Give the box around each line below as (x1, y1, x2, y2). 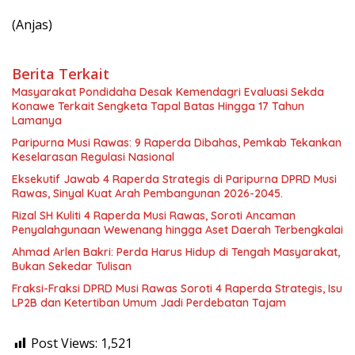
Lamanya (12, 113, 62, 128)
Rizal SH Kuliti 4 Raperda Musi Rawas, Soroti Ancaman (12, 208, 296, 223)
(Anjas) (12, 16, 52, 34)
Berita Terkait (12, 64, 109, 84)
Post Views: (31, 334, 97, 353)
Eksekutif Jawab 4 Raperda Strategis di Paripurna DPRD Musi (12, 172, 337, 187)
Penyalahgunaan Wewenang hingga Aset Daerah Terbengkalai (12, 223, 343, 238)
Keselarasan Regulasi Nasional (12, 150, 174, 165)
